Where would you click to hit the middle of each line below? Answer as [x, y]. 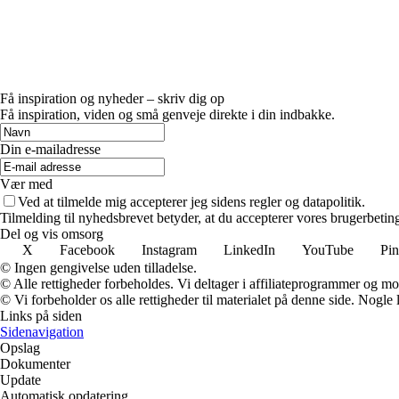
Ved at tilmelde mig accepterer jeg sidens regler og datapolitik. [191, 201]
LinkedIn [249, 249]
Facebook [87, 249]
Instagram [169, 249]
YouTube [328, 249]
